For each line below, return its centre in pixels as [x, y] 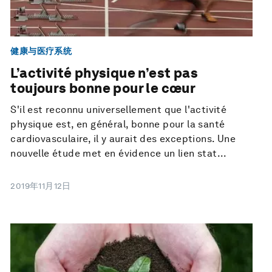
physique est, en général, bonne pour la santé [118, 124]
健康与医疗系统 [41, 51]
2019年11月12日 [41, 186]
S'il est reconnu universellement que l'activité [119, 110]
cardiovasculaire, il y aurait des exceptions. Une [123, 139]
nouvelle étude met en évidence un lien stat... [119, 154]
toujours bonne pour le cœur [103, 88]
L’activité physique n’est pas [104, 73]
